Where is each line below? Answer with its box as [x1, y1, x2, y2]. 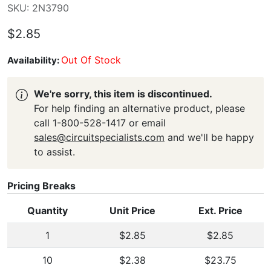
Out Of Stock [61, 54, 121, 66]
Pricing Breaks [7, 180, 76, 192]
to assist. [34, 146, 75, 158]
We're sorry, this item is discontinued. [34, 88, 212, 100]
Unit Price [109, 204, 155, 217]
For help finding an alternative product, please [34, 102, 245, 114]
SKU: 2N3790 [7, 2, 69, 14]
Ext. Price [198, 204, 243, 217]
